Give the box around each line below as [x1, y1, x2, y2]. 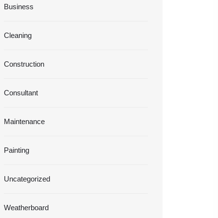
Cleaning [4, 31, 32, 40]
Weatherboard [4, 203, 49, 212]
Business [4, 2, 34, 11]
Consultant [4, 89, 38, 97]
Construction [4, 60, 44, 69]
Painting [4, 146, 29, 155]
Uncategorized [4, 175, 50, 183]
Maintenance [4, 117, 45, 126]
